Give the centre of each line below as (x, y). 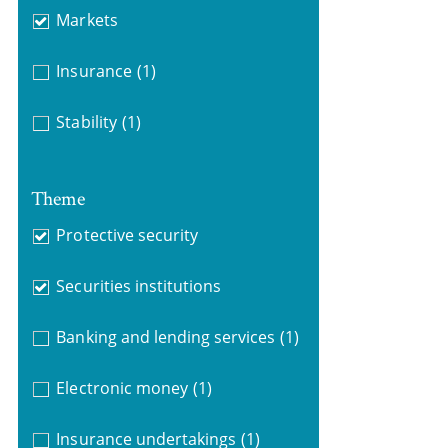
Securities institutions (139, 285)
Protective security (127, 234)
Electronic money (122, 387)
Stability (86, 122)
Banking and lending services (166, 336)
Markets (87, 20)
